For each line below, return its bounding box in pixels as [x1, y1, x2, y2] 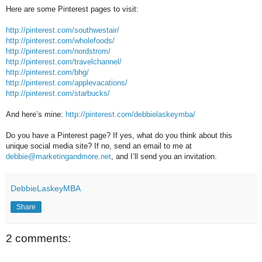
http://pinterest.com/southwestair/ [6, 25, 119, 35]
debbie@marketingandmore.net [6, 151, 111, 161]
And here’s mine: [6, 109, 65, 119]
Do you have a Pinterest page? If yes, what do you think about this [6, 130, 232, 140]
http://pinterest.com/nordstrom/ [6, 46, 111, 56]
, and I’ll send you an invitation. [111, 151, 217, 161]
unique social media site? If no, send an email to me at [6, 141, 192, 150]
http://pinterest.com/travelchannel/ [6, 57, 122, 66]
